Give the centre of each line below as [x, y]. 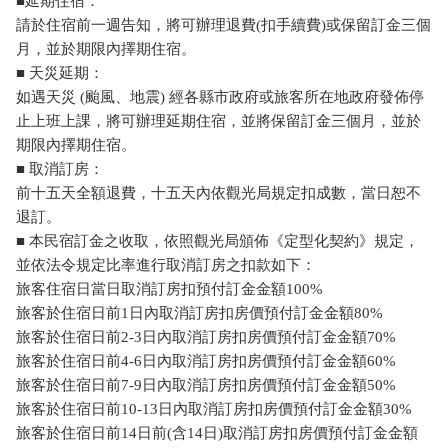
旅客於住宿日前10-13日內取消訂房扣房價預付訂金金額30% [214, 409]
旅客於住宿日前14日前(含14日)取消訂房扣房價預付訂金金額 [217, 433]
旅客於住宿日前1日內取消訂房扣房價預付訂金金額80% [199, 313]
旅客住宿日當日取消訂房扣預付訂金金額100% [169, 289]
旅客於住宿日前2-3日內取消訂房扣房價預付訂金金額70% [206, 337]
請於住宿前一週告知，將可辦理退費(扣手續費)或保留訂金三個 [223, 25]
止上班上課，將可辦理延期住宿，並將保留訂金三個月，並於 [218, 121]
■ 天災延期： [60, 73]
